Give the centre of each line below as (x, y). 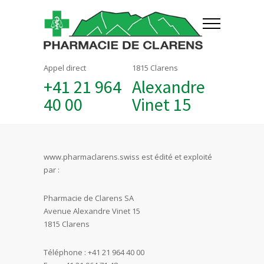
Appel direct (65, 68)
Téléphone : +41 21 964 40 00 (94, 252)
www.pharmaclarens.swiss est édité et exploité (128, 157)
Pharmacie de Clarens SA (89, 198)
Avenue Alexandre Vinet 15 (92, 211)
